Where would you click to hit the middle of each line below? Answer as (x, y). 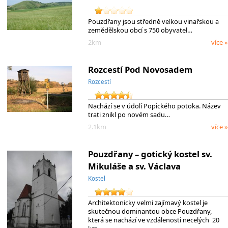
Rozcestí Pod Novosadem (140, 70)
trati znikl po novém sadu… (129, 115)
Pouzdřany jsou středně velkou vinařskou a (153, 21)
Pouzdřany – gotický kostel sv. (150, 154)
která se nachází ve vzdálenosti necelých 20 (153, 220)
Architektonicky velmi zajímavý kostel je (148, 203)
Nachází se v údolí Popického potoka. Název (154, 106)
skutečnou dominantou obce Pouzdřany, (150, 211)
